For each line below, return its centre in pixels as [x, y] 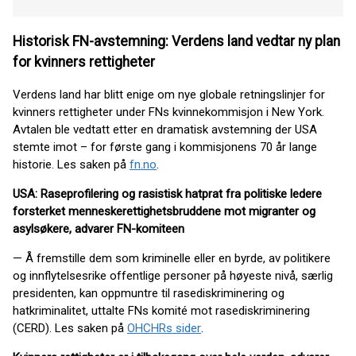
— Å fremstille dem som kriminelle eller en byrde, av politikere [172, 259]
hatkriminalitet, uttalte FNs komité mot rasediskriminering [161, 311]
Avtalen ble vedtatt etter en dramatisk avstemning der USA [165, 130]
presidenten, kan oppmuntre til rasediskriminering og [149, 294]
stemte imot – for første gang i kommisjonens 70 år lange [165, 147]
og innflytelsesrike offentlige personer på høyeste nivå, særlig [173, 276]
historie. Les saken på [71, 165]
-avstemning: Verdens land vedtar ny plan [215, 41]
